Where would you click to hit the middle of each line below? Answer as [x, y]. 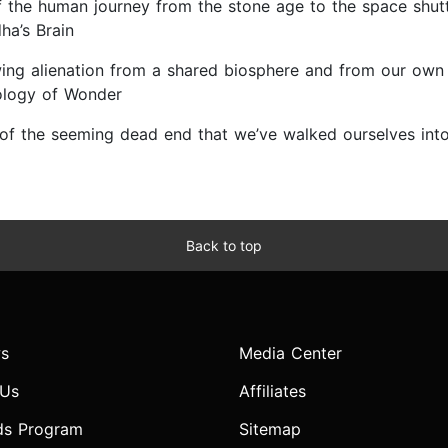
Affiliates [272, 391]
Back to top [224, 246]
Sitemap [270, 429]
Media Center [290, 353]
